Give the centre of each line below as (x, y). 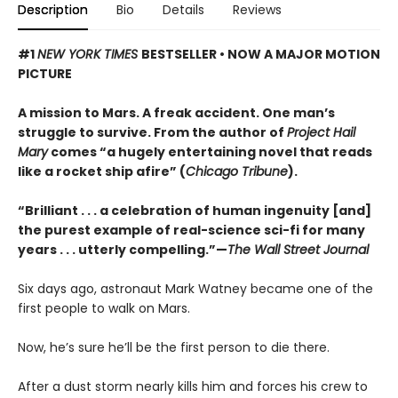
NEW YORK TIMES (89, 55)
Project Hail (321, 133)
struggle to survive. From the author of (152, 133)
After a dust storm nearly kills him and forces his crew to (193, 387)
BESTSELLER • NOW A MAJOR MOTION (261, 55)
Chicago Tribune (237, 172)
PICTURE (45, 74)
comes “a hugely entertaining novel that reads (210, 152)
